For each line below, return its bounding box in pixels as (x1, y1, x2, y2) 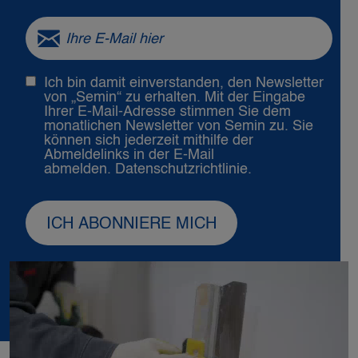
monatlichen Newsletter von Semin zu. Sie (44, 119, 313, 134)
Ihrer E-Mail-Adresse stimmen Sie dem (44, 105, 291, 120)
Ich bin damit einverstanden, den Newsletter (44, 76, 324, 91)
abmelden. (44, 162, 115, 177)
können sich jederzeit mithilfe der (44, 133, 253, 149)
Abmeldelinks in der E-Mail (44, 148, 214, 163)
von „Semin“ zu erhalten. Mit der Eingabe (44, 90, 305, 105)
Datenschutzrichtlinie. (115, 162, 252, 177)
